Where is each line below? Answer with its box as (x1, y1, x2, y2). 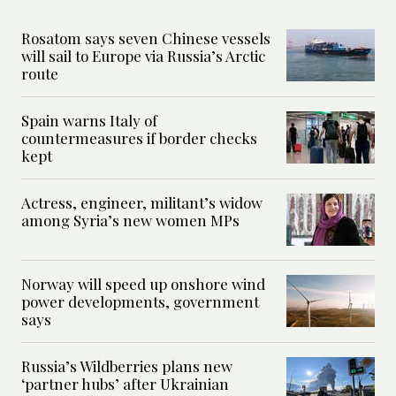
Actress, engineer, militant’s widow (21, 193, 263, 213)
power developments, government (21, 292, 259, 312)
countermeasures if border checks (21, 128, 257, 148)
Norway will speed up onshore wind (21, 274, 265, 294)
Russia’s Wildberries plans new (21, 356, 232, 377)
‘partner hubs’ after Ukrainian (21, 374, 229, 394)
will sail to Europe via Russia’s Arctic (21, 46, 265, 66)
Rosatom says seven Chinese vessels (21, 28, 270, 49)
